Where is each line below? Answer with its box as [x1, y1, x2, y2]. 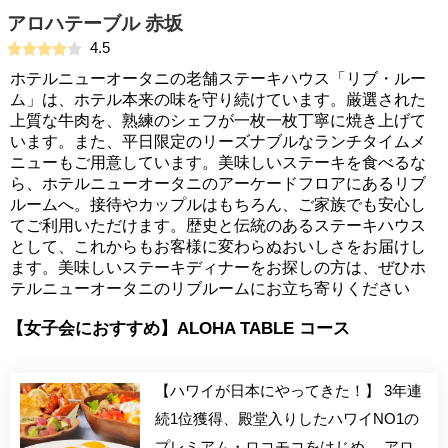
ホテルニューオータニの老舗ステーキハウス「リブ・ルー [10, 70, 426, 87]
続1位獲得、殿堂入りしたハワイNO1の [155, 410, 419, 427]
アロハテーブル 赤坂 [7, 13, 183, 34]
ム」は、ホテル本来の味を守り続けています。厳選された [10, 91, 426, 108]
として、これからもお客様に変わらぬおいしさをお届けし [10, 238, 426, 255]
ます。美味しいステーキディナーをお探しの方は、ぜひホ [10, 259, 426, 276]
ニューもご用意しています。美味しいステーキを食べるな [10, 154, 426, 171]
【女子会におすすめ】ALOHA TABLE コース [7, 319, 350, 338]
